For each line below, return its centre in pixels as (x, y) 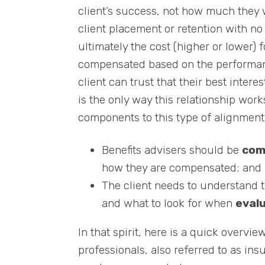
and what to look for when (169, 203)
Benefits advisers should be (172, 150)
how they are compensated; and (182, 167)
